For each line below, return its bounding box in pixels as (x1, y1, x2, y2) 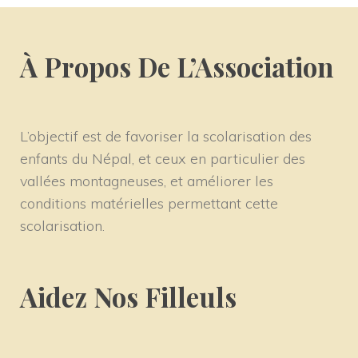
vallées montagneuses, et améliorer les (20, 172, 273, 191)
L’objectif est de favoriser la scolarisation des (20, 127, 312, 146)
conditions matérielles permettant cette (20, 194, 278, 213)
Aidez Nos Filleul (20, 279, 237, 315)
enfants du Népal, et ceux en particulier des (20, 149, 305, 169)
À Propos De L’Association (20, 49, 334, 85)
